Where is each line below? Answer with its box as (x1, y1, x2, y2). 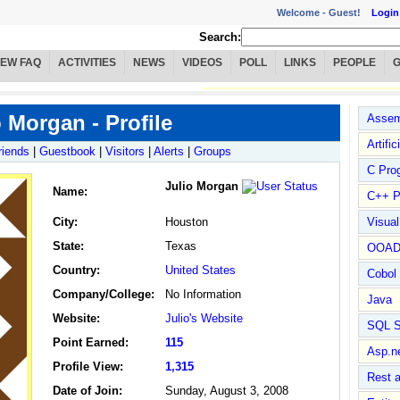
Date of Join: (53, 384, 122, 398)
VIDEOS (182, 56, 222, 70)
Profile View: (53, 360, 123, 374)
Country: (53, 263, 100, 278)
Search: (199, 30, 241, 45)
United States (165, 263, 236, 278)
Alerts (154, 145, 184, 159)
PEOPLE (333, 56, 376, 70)
